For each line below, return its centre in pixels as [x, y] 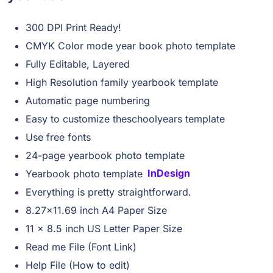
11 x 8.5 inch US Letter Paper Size [104, 228]
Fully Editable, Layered [78, 64]
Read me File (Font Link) [81, 246]
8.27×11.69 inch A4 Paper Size [96, 210]
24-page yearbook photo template [105, 155]
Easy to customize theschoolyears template [125, 119]
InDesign [169, 173]
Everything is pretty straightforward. [108, 192]
